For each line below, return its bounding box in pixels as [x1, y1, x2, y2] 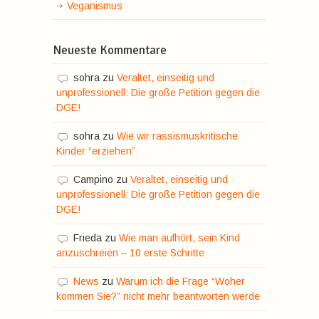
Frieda [73, 231, 102, 244]
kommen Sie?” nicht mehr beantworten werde [56, 290, 260, 302]
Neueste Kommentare [53, 42, 167, 58]
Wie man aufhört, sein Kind [119, 231, 240, 244]
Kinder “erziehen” [56, 145, 135, 157]
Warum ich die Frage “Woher [116, 275, 245, 287]
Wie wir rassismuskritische [117, 130, 238, 142]
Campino [73, 173, 113, 185]
